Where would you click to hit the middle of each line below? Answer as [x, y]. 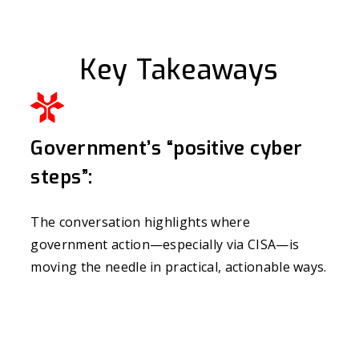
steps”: [62, 177]
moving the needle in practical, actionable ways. [179, 267]
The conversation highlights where [140, 222]
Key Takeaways [179, 71]
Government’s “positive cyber [167, 149]
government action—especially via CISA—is [165, 245]
